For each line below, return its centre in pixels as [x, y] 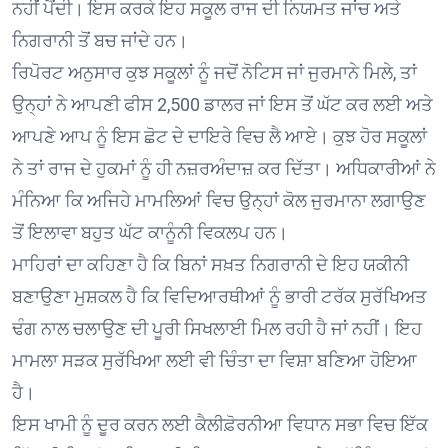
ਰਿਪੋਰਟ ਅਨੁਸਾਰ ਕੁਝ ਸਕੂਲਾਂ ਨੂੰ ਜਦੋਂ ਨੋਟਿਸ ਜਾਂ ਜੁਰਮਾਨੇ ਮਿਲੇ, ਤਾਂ [214, 73]
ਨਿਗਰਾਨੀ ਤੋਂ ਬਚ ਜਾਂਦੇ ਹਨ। [100, 41]
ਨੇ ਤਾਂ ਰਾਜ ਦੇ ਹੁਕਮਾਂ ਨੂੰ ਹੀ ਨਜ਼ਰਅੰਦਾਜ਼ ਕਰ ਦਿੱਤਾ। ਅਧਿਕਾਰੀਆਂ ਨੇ [224, 169]
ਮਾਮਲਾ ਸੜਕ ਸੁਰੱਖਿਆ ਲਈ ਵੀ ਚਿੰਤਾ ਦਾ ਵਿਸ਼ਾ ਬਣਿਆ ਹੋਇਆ [214, 361]
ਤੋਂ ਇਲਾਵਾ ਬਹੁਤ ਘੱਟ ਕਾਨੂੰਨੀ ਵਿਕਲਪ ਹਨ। [150, 233]
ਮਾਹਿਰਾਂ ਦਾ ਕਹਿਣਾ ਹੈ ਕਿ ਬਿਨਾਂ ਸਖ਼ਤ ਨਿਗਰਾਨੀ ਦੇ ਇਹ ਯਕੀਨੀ [210, 265]
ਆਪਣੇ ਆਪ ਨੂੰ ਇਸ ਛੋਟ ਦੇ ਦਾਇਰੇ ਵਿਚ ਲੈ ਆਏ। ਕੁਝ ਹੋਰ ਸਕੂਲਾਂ [219, 137]
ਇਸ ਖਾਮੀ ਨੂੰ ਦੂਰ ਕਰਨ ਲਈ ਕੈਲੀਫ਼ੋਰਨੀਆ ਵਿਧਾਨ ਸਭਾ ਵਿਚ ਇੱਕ [220, 425]
